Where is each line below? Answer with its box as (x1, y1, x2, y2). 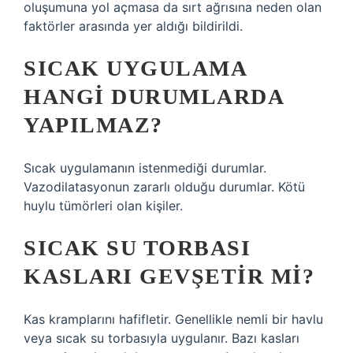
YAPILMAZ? (24, 113, 163, 137)
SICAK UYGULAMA (24, 56, 246, 80)
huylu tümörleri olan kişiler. (24, 198, 183, 214)
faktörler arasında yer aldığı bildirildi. (24, 18, 243, 34)
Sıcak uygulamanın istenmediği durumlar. (24, 160, 266, 176)
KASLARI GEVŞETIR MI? (24, 264, 314, 288)
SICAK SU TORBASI (24, 236, 251, 260)
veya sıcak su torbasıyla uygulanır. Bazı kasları (24, 330, 299, 346)
